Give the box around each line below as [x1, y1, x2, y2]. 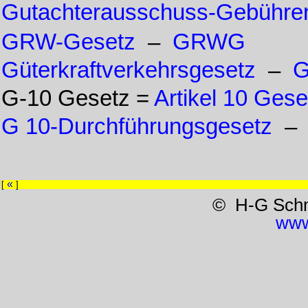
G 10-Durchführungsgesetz [1, 114, 272, 140]
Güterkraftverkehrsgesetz [1, 58, 256, 83]
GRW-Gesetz [1, 30, 135, 55]
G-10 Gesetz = [1, 86, 154, 111]
